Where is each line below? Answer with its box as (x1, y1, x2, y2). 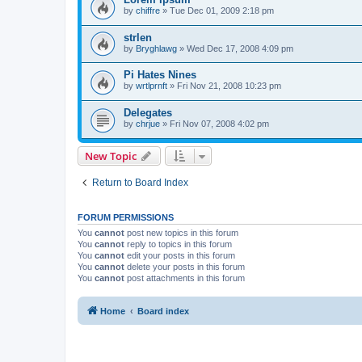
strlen (124, 31, 152, 44)
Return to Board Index (92, 176, 188, 188)
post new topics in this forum (124, 227, 238, 238)
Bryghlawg (136, 43, 177, 53)
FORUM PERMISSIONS (78, 212, 174, 222)
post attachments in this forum (124, 272, 245, 283)
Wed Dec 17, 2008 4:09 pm (187, 43, 293, 53)
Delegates (124, 107, 172, 120)
